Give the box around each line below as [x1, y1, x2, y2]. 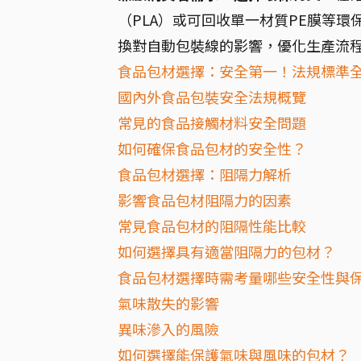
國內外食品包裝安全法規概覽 [118, 86, 306, 107]
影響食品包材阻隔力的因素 [118, 189, 292, 210]
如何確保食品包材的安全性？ [118, 138, 306, 159]
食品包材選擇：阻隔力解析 [118, 164, 292, 185]
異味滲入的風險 [118, 318, 219, 339]
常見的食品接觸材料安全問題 [118, 112, 306, 133]
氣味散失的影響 [118, 293, 219, 313]
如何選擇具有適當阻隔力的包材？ [118, 241, 335, 262]
